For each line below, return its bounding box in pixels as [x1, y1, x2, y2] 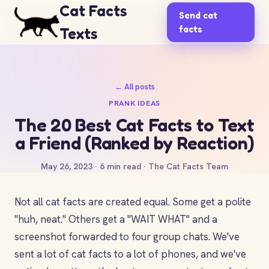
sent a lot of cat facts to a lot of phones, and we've [14, 247, 246, 261]
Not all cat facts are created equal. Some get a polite [14, 195, 251, 208]
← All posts [114, 82, 155, 92]
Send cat [179, 10, 218, 21]
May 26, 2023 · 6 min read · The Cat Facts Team [41, 161, 228, 172]
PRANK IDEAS [108, 98, 161, 108]
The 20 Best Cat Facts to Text [14, 114, 255, 136]
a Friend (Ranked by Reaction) [14, 132, 255, 154]
